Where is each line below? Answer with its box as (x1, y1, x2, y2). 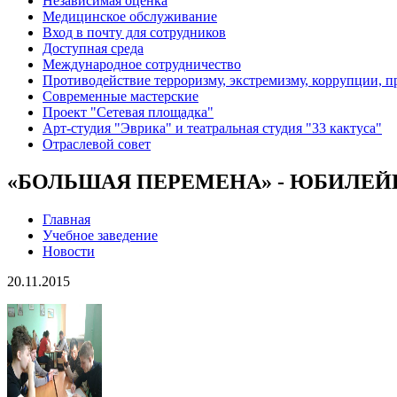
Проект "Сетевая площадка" (43, 105, 214, 121)
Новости (43, 244, 95, 260)
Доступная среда (43, 41, 144, 57)
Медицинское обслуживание (43, 9, 217, 25)
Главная (43, 212, 90, 228)
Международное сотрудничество (43, 57, 241, 73)
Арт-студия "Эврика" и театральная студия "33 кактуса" (43, 121, 382, 136)
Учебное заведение (43, 228, 158, 244)
